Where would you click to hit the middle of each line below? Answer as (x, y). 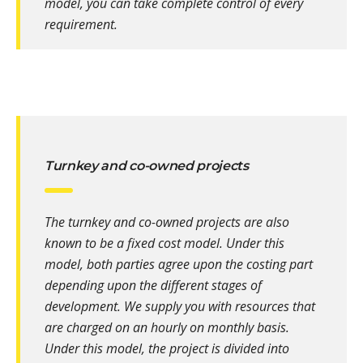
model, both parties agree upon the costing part (179, 265)
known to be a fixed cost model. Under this (164, 243)
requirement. (81, 25)
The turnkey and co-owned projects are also (167, 222)
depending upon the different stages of (153, 286)
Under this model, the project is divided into (167, 349)
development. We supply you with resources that (180, 307)
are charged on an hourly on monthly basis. (167, 328)
